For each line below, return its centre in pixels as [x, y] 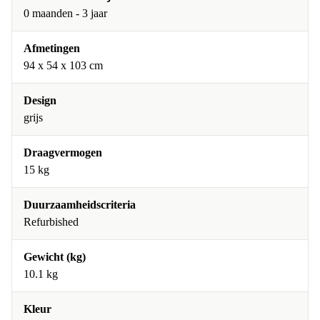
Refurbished [51, 222]
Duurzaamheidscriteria [80, 205]
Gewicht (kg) [55, 257]
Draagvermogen [63, 152]
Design [40, 100]
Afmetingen [52, 48]
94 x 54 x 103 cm [63, 65]
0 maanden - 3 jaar [65, 13]
